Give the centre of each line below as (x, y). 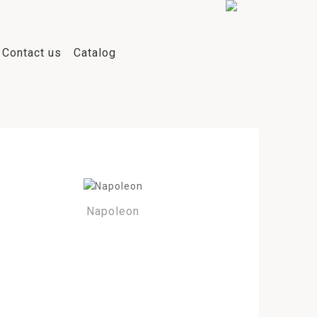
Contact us (31, 53)
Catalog (95, 53)
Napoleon (113, 211)
